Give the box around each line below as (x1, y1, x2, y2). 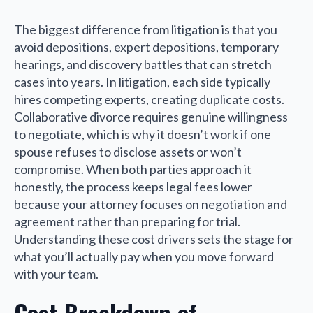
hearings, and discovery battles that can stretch (14, 56, 272, 72)
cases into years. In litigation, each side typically (14, 73, 270, 89)
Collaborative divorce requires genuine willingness (14, 108, 288, 124)
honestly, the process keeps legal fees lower (14, 178, 252, 194)
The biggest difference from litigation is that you (14, 21, 277, 37)
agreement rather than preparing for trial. (14, 213, 240, 229)
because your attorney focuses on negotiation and (14, 196, 287, 212)
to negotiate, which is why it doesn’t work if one (14, 126, 271, 142)
